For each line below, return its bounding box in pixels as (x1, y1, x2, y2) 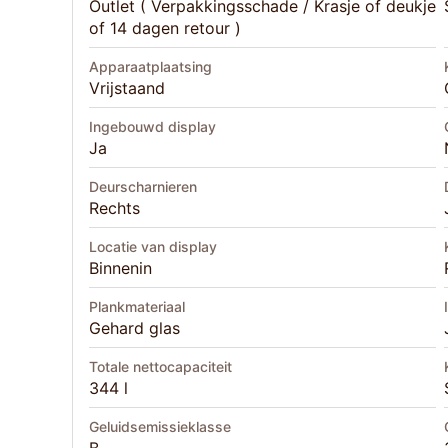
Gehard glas (89, 318, 180, 339)
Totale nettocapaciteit (89, 358, 232, 376)
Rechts (89, 198, 140, 219)
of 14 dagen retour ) (89, 18, 241, 39)
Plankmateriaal (89, 298, 185, 316)
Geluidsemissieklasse (89, 418, 231, 436)
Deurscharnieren (89, 178, 197, 196)
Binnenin (89, 258, 152, 279)
